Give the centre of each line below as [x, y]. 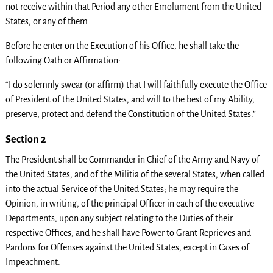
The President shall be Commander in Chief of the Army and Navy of [132, 160]
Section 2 [25, 140]
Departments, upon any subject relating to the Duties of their [119, 218]
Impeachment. [33, 262]
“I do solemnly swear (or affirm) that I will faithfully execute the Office [136, 85]
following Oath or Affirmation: [63, 61]
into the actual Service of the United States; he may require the [122, 189]
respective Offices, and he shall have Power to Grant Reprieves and [128, 233]
